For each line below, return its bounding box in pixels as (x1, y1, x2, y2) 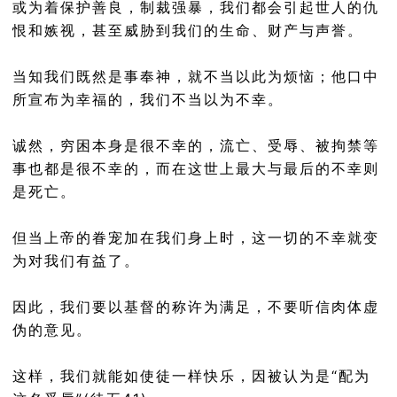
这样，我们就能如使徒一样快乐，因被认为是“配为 (12, 367, 370, 385)
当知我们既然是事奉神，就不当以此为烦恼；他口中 (12, 67, 379, 85)
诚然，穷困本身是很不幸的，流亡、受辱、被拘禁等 (12, 136, 379, 154)
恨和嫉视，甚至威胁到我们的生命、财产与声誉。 (12, 21, 363, 39)
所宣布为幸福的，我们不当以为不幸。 (12, 90, 284, 108)
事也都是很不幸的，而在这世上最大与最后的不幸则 (12, 160, 379, 177)
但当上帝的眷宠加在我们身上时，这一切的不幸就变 (12, 229, 379, 246)
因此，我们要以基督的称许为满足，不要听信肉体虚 (12, 298, 379, 315)
